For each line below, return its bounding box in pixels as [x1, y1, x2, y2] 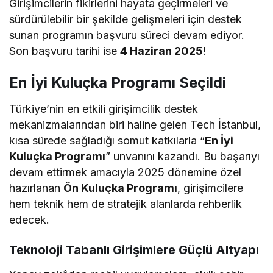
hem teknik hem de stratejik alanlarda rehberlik [9, 197, 243, 210]
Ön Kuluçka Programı [63, 181, 178, 194]
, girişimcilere [177, 181, 244, 194]
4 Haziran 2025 [120, 44, 204, 57]
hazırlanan [9, 181, 64, 194]
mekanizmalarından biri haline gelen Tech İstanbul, [9, 118, 261, 131]
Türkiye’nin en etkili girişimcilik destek [9, 102, 199, 115]
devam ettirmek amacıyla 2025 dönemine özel [9, 165, 242, 179]
